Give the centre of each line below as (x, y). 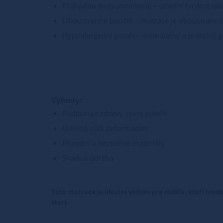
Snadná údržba (88, 158)
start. (60, 202)
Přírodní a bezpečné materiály (113, 143)
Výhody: (66, 100)
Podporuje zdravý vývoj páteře (115, 113)
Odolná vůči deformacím (105, 128)
